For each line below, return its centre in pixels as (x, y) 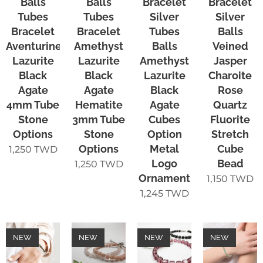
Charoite (230, 75)
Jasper (230, 60)
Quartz (230, 104)
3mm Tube (99, 119)
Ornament (164, 178)
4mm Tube (33, 104)
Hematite (99, 104)
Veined (230, 46)
